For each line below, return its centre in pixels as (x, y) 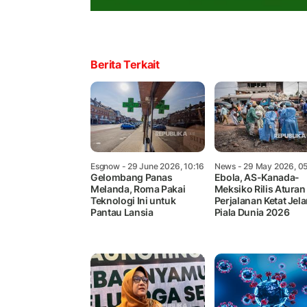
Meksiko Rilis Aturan (260, 188)
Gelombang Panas (132, 177)
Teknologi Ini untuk (133, 200)
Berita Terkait (125, 64)
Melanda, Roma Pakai (138, 188)
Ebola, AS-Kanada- (257, 177)
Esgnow (105, 166)
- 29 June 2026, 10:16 (162, 166)
